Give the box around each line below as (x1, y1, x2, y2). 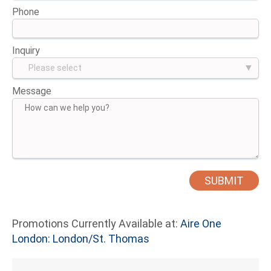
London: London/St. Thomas (12, 232, 149, 246)
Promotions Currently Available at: (12, 217, 180, 230)
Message (12, 85, 51, 97)
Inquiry (12, 45, 40, 57)
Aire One (180, 217, 221, 230)
